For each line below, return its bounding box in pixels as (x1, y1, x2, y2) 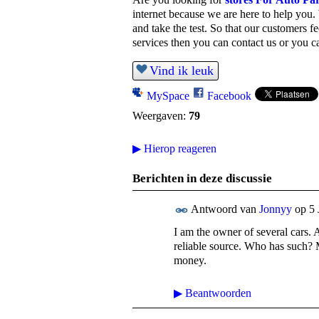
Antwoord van (189, 203, 259, 216)
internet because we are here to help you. (132, 8, 315, 20)
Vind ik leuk (150, 63, 214, 78)
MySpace (147, 90, 189, 103)
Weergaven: (132, 110, 186, 122)
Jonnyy (259, 203, 292, 216)
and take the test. (132, 22, 207, 34)
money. (174, 254, 206, 267)
